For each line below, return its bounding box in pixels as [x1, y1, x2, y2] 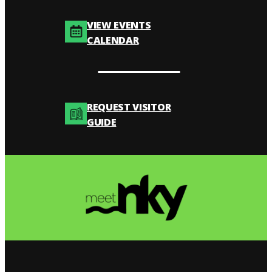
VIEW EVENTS [87, 18, 151, 32]
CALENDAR [87, 33, 139, 47]
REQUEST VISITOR [87, 100, 171, 114]
